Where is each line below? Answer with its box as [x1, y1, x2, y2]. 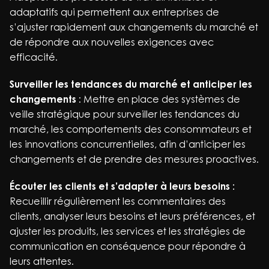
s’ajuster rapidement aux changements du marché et [10, 21, 258, 33]
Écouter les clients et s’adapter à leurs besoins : [10, 180, 235, 192]
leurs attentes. [10, 255, 74, 267]
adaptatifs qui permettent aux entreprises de [10, 6, 219, 18]
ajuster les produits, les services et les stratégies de [10, 225, 246, 237]
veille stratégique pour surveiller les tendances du [10, 108, 240, 120]
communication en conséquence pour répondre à [10, 240, 246, 252]
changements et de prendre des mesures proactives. [10, 153, 259, 165]
